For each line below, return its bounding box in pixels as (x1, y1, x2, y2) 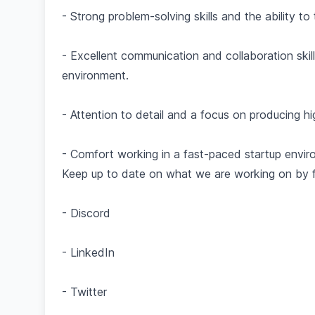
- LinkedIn (62, 245, 115, 259)
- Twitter (62, 285, 107, 299)
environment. (62, 68, 129, 82)
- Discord (62, 206, 110, 220)
